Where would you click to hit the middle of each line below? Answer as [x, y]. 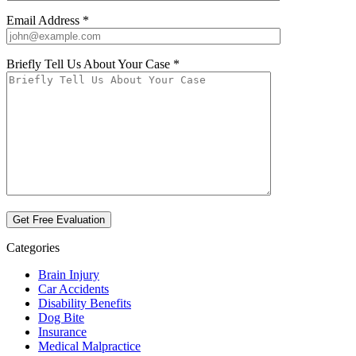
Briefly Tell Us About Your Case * [93, 64]
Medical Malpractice [89, 346]
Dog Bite [61, 318]
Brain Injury [69, 275]
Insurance [62, 332]
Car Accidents [74, 289]
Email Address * [48, 21]
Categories [33, 248]
